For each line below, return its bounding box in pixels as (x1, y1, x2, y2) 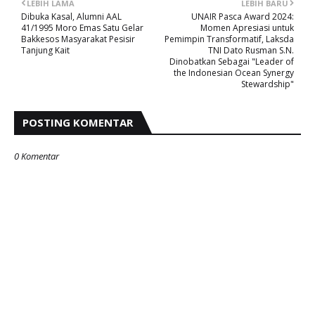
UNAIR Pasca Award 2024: (191, 11, 294, 22)
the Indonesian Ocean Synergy (174, 67, 294, 79)
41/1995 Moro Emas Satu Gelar (21, 22, 143, 34)
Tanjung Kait (21, 44, 70, 56)
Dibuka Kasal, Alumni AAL (21, 11, 122, 22)
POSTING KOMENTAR (22, 115, 133, 129)
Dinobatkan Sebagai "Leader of (169, 56, 294, 67)
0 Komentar (14, 150, 59, 162)
